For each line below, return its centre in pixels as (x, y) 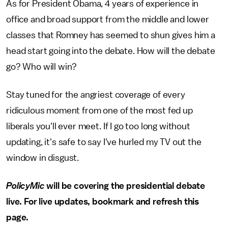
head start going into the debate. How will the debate (111, 51)
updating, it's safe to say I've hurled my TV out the (104, 142)
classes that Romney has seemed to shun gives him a (111, 35)
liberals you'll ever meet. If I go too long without (98, 126)
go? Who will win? (43, 67)
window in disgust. (44, 158)
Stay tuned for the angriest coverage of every (96, 95)
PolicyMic (25, 186)
